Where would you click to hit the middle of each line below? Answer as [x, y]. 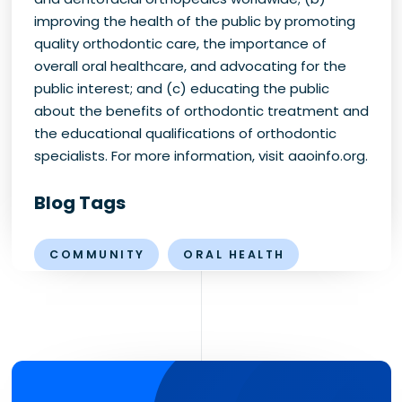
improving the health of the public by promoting [194, 22]
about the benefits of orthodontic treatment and [201, 111]
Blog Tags [79, 203]
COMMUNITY [97, 255]
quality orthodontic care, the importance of [180, 44]
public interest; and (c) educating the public [181, 89]
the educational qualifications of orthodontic [185, 134]
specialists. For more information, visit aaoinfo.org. [201, 156]
